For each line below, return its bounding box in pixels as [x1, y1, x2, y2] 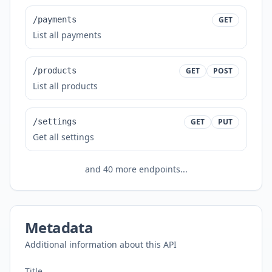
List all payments [33, 29, 101, 41]
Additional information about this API [25, 239, 177, 250]
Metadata [25, 217, 93, 237]
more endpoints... [112, 163, 188, 175]
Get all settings [33, 131, 94, 143]
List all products [33, 80, 98, 92]
